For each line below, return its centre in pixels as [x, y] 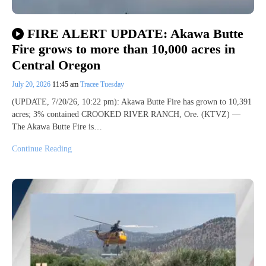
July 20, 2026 [32, 84]
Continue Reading [42, 148]
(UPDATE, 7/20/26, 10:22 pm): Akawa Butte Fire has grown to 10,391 [132, 102]
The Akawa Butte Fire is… [57, 126]
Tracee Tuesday [102, 84]
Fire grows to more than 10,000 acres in [123, 49]
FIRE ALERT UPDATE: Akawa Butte [135, 34]
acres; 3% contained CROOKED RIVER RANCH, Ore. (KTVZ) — [126, 114]
